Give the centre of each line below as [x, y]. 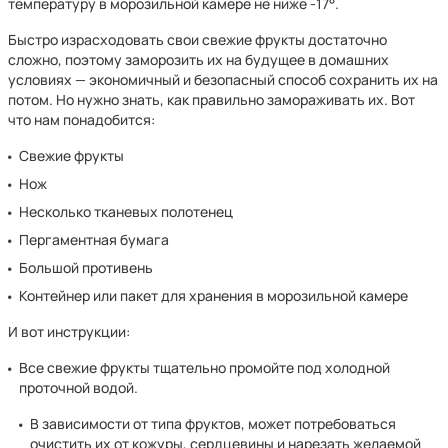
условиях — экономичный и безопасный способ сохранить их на [223, 79]
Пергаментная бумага [94, 239]
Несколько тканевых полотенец [126, 211]
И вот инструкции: [69, 331]
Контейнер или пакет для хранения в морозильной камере [214, 295]
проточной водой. [79, 387]
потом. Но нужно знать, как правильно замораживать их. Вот [211, 99]
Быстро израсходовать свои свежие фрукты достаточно [197, 39]
